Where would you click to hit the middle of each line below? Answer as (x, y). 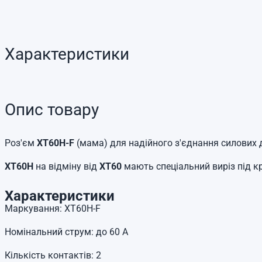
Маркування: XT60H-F (53, 208)
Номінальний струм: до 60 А (66, 232)
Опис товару (52, 110)
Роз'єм (21, 143)
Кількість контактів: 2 (53, 255)
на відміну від (66, 166)
